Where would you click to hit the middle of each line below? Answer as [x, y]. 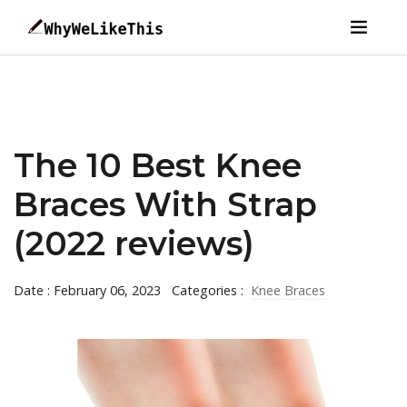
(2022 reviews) [134, 243]
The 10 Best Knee [158, 165]
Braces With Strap [165, 204]
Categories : [209, 290]
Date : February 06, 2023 [87, 290]
